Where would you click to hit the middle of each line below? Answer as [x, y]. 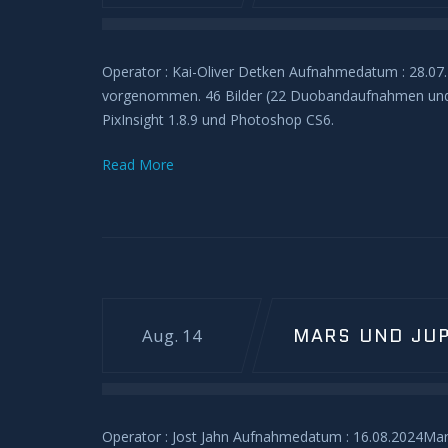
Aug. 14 [172, 335]
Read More [138, 164]
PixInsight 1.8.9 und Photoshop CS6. [218, 119]
